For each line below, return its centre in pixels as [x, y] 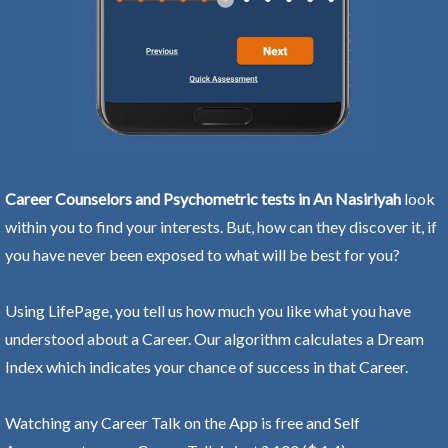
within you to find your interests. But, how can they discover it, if [221, 226]
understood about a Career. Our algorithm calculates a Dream [214, 338]
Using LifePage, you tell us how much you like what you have [208, 310]
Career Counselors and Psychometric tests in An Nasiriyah [203, 198]
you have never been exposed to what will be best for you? [202, 254]
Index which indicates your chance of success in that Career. [206, 366]
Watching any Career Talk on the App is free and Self [182, 422]
